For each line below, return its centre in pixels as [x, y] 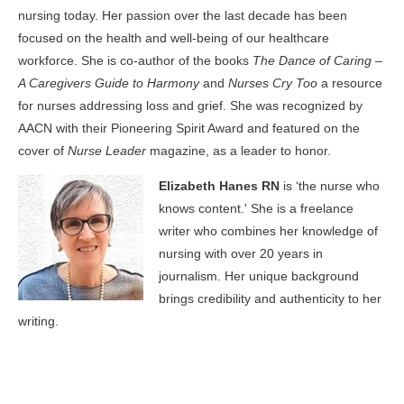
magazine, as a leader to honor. [239, 151]
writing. [38, 321]
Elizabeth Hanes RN [219, 186]
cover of [43, 151]
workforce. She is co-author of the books [135, 60]
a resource [352, 83]
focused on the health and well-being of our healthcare [174, 38]
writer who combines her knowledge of [268, 231]
